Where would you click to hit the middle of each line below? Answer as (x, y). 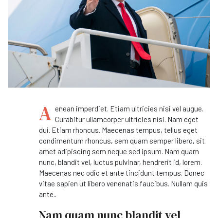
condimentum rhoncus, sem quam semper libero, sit (122, 141)
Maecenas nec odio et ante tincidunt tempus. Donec (122, 173)
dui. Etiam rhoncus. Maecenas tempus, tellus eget (118, 130)
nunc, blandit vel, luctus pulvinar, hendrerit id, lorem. (120, 162)
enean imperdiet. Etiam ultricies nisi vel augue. (129, 109)
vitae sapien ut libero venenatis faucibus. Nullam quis (123, 184)
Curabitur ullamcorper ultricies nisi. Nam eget (127, 119)
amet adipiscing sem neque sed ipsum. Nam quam (119, 152)
